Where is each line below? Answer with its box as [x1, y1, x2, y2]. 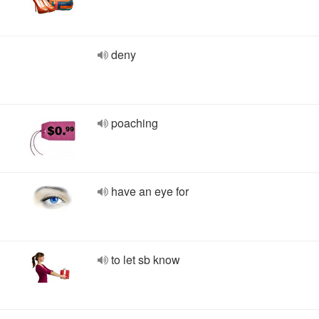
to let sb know [111, 251, 180, 268]
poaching [111, 115, 158, 131]
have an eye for [111, 183, 189, 199]
